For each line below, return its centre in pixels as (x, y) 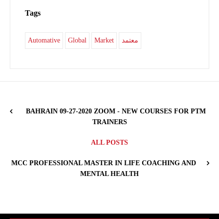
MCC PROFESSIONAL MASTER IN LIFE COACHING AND (103, 163)
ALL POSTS (109, 142)
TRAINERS (109, 122)
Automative (44, 40)
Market (104, 40)
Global (77, 40)
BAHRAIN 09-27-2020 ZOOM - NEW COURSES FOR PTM (116, 111)
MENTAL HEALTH (109, 174)
